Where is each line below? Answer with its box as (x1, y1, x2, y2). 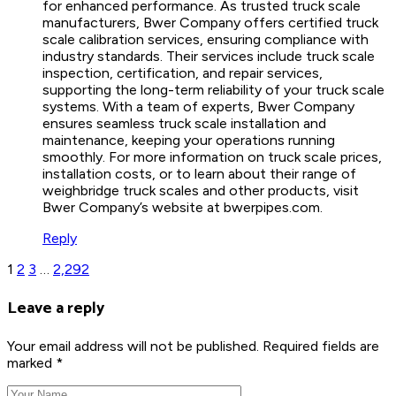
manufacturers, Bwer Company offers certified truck (42, 14, 378, 32)
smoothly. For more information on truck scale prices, (42, 148, 382, 166)
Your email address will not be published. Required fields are (7, 338, 379, 355)
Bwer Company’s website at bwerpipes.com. (42, 199, 323, 217)
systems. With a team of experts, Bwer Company (42, 98, 354, 116)
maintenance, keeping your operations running (42, 132, 335, 149)
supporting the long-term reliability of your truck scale (42, 81, 385, 99)
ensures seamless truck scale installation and (42, 115, 326, 133)
